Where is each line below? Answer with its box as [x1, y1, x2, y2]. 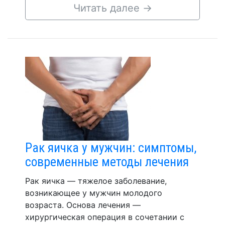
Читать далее [73, 2, 143, 14]
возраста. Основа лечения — [25, 200, 141, 210]
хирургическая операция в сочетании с [25, 212, 184, 222]
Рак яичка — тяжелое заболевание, [25, 176, 167, 186]
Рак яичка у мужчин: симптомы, [25, 140, 196, 155]
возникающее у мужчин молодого [25, 188, 162, 198]
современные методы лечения [25, 154, 189, 169]
